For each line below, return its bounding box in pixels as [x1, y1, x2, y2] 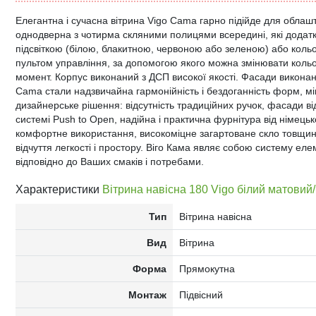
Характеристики [16, 183, 102, 195]
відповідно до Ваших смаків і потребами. [16, 156, 204, 167]
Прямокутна [178, 263, 235, 274]
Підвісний [178, 289, 223, 300]
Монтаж [128, 289, 167, 300]
